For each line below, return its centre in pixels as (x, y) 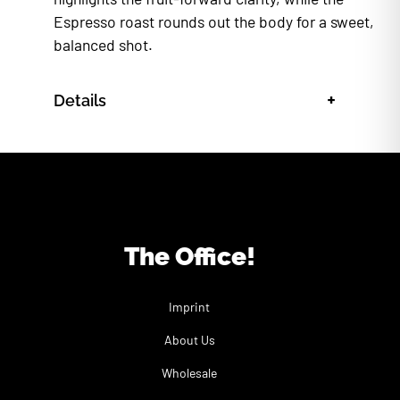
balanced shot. (103, 45)
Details (80, 101)
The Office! (189, 257)
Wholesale (189, 373)
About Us (189, 340)
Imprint (189, 307)
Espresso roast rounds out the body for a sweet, (214, 22)
